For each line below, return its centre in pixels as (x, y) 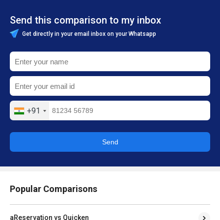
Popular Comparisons (54, 189)
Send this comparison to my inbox (85, 20)
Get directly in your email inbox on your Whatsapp (88, 34)
